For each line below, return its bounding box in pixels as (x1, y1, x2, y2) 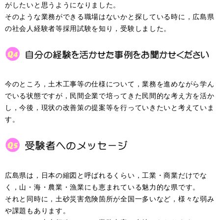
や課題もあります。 (5, 206, 70, 216)
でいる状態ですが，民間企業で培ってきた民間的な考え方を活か (5, 91, 215, 101)
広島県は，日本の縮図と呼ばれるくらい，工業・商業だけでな (5, 170, 207, 180)
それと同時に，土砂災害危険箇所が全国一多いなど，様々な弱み (5, 194, 215, 204)
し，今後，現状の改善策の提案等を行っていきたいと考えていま (5, 103, 215, 112)
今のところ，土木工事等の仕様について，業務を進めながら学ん (5, 79, 215, 89)
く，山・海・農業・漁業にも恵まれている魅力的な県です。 (5, 182, 200, 192)
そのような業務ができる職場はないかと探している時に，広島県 (5, 11, 215, 21)
